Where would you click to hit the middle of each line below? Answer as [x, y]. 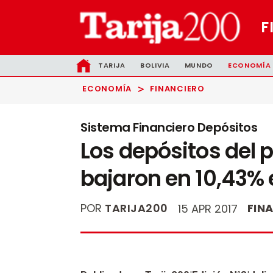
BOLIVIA [155, 65]
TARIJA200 [136, 208]
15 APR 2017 [207, 209]
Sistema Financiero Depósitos [169, 127]
